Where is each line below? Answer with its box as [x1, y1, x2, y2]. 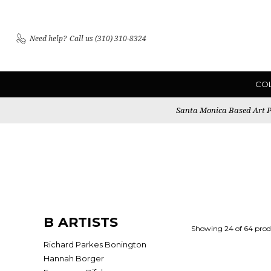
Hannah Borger [44, 253, 104, 263]
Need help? [30, 33, 67, 44]
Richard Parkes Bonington [44, 240, 146, 249]
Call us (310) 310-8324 [70, 33, 146, 44]
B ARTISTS [44, 214, 119, 230]
